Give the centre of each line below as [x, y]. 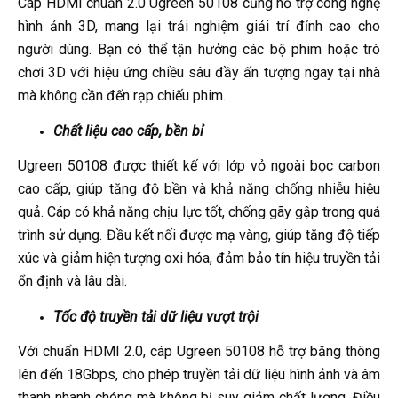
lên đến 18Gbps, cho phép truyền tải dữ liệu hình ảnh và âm [199, 375]
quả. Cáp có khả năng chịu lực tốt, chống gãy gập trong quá [199, 212]
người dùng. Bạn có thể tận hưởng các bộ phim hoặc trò [199, 50]
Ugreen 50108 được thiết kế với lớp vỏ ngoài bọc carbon [199, 166]
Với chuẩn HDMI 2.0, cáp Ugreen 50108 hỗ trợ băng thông [199, 352]
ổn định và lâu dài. [72, 282]
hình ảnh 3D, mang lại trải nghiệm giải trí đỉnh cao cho [199, 27]
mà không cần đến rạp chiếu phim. [122, 96]
